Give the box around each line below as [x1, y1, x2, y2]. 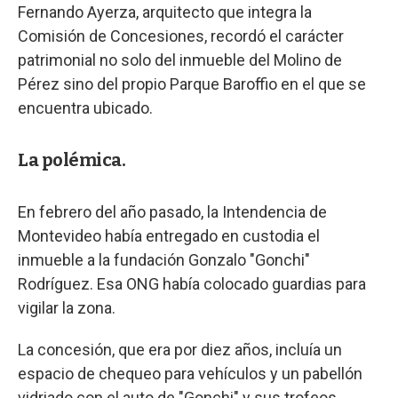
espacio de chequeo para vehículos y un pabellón [18, 363, 362, 383]
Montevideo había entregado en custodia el [18, 226, 320, 245]
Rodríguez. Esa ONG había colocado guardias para [18, 274, 366, 293]
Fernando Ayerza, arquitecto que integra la [18, 2, 312, 21]
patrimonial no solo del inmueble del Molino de [18, 50, 342, 69]
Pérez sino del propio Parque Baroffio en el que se [18, 74, 366, 93]
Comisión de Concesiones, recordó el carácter [18, 26, 344, 45]
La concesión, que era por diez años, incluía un [18, 339, 342, 359]
